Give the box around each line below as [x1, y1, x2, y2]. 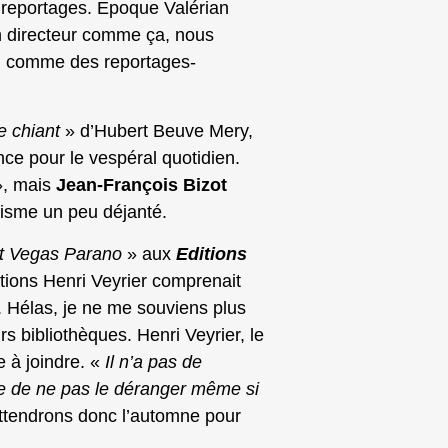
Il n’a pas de [105, 352, 202, 373]
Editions [176, 244, 247, 265]
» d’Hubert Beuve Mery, [60, 121, 253, 142]
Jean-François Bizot [56, 175, 227, 196]
